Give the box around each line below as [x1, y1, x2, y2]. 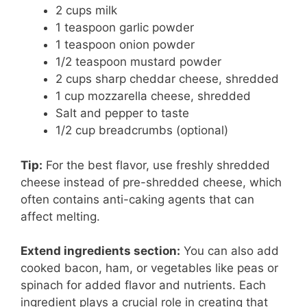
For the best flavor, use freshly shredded [42, 158, 270, 172]
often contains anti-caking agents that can [21, 192, 254, 206]
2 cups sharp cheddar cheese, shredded [56, 72, 279, 86]
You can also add [180, 244, 279, 258]
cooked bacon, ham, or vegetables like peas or [21, 261, 278, 275]
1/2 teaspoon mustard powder [56, 55, 221, 69]
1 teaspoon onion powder [56, 38, 195, 52]
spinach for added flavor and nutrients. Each [21, 278, 266, 293]
